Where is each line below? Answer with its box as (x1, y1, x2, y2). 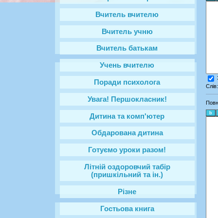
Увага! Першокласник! (88, 95, 167, 103)
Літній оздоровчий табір (84, 163, 170, 171)
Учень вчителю (100, 61, 155, 70)
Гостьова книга (100, 204, 154, 213)
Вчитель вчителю (95, 10, 159, 18)
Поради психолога (94, 78, 161, 86)
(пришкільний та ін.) (91, 170, 163, 179)
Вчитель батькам (96, 44, 158, 53)
